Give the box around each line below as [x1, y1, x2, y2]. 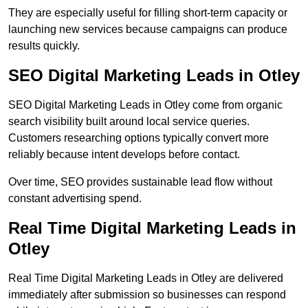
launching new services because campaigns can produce [8, 23, 287, 36]
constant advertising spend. [8, 192, 142, 205]
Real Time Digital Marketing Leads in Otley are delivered [8, 272, 283, 285]
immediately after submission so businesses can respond [8, 289, 286, 301]
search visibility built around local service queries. [8, 115, 250, 128]
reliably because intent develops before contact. [8, 148, 240, 161]
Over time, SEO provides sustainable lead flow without [8, 176, 272, 188]
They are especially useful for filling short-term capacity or [8, 7, 287, 19]
